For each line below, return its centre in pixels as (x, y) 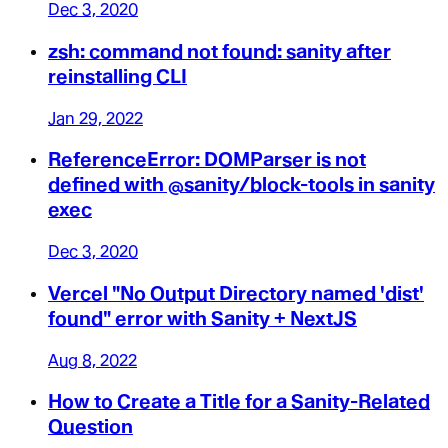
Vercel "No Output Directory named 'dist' (236, 293)
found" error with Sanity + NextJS (202, 318)
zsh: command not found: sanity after (219, 51)
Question (90, 427)
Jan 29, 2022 (95, 118)
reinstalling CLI (117, 76)
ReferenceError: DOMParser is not (207, 160)
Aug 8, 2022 (92, 360)
